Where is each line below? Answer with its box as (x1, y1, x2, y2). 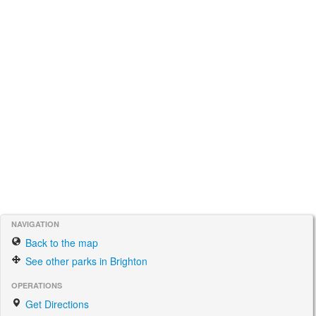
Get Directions (23, 297, 89, 311)
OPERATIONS (11, 280, 62, 291)
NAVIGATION (11, 219, 59, 229)
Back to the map (23, 236, 98, 250)
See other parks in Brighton (23, 254, 147, 268)
